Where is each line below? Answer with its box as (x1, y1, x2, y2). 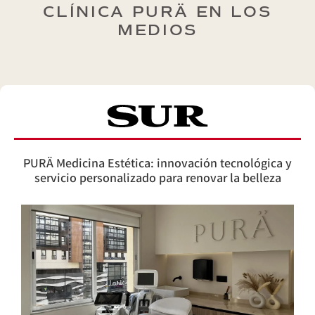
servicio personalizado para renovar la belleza (34, 169, 281, 188)
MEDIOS (117, 22, 198, 39)
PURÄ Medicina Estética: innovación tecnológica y (23, 155, 292, 174)
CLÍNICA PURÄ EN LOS (43, 4, 272, 20)
